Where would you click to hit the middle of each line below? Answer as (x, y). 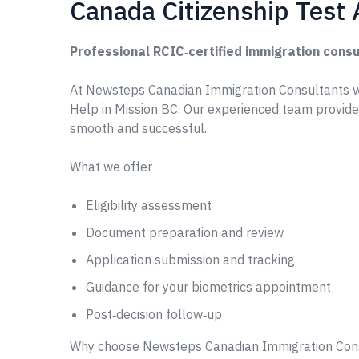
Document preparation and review (185, 232)
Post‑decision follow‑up (154, 314)
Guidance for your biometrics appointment (208, 287)
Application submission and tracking (190, 260)
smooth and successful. (138, 128)
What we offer (111, 167)
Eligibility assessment (149, 205)
